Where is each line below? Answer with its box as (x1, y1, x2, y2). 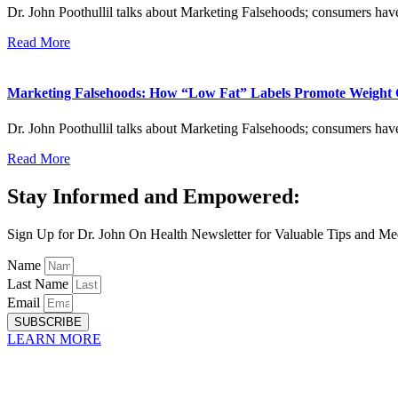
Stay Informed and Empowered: (7, 184, 300, 208)
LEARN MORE (7, 330, 101, 346)
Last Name (7, 275, 72, 291)
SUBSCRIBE (14, 314, 82, 329)
